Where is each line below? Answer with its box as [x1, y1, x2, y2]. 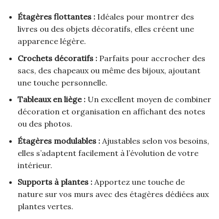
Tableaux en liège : [17, 94, 86, 105]
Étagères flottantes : [17, 11, 95, 22]
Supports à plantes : [17, 177, 92, 187]
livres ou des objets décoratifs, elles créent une [17, 23, 194, 34]
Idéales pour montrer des [95, 11, 194, 22]
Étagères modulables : [17, 135, 100, 146]
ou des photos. [17, 119, 72, 129]
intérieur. [17, 160, 52, 170]
